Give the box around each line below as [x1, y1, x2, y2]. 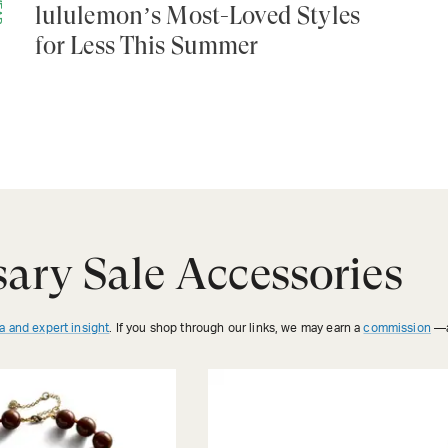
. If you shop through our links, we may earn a [109, 322, 364, 335]
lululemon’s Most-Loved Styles [34, 2, 360, 31]
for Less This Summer [34, 32, 259, 61]
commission [363, 322, 431, 335]
